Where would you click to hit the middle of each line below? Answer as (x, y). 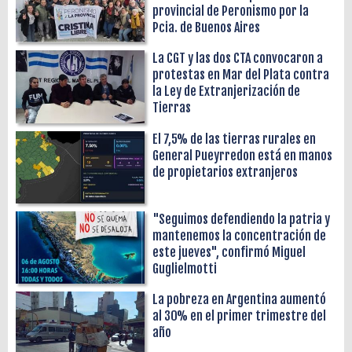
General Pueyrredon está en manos (243, 155)
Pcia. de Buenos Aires (207, 27)
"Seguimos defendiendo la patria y (242, 219)
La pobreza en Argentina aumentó (240, 300)
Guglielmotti (185, 268)
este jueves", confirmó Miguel (229, 252)
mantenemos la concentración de (240, 235)
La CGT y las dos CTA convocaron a (238, 59)
